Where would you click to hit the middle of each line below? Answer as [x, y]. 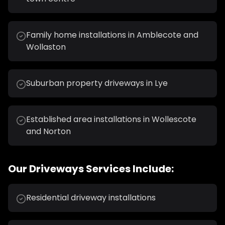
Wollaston [46, 47]
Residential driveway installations [91, 198]
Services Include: [129, 169]
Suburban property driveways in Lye [97, 83]
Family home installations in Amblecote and [112, 35]
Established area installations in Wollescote [111, 119]
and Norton [48, 131]
